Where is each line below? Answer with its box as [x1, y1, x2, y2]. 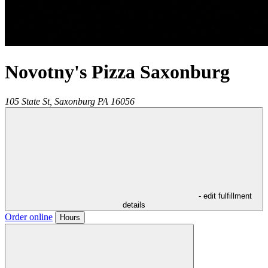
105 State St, [5, 96, 52, 106]
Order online [5, 211, 53, 222]
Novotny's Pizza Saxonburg [5, 61, 230, 83]
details [123, 200, 145, 209]
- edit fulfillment [198, 191, 252, 200]
